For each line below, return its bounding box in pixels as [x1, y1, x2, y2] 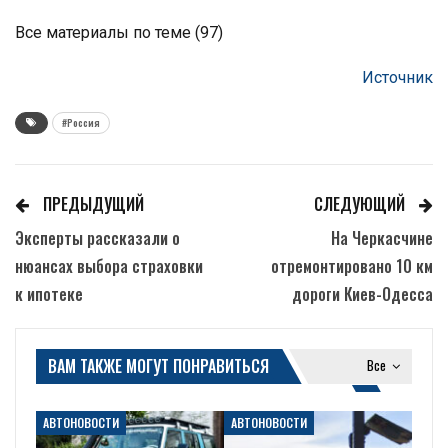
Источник [362, 67, 433, 87]
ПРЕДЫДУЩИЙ [39, 191, 144, 216]
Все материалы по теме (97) [15, 22, 223, 42]
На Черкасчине [331, 225, 433, 250]
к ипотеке [15, 281, 83, 306]
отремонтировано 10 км [271, 253, 433, 278]
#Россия [62, 114, 100, 130]
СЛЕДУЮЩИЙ [314, 191, 409, 216]
